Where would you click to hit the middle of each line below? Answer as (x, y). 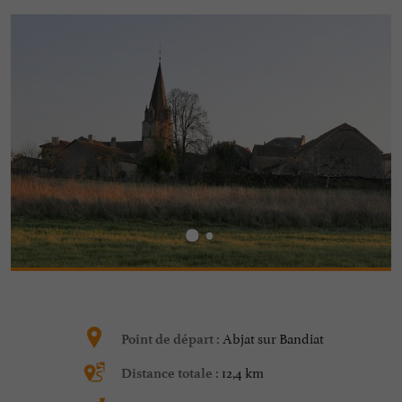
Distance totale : (171, 374)
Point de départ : (172, 340)
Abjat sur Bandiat (273, 337)
